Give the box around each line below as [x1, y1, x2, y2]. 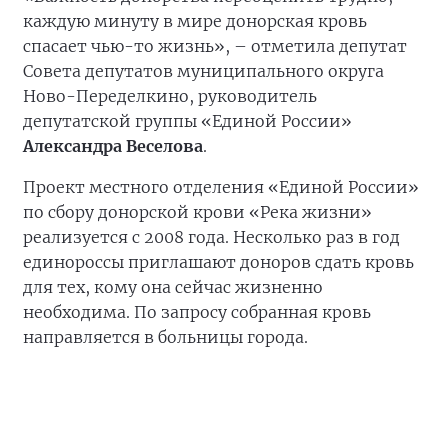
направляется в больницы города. [23, 327, 308, 347]
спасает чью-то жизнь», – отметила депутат [23, 36, 407, 56]
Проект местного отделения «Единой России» [23, 177, 419, 197]
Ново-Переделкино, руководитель [23, 86, 317, 106]
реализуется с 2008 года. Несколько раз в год [23, 227, 400, 247]
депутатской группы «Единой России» [23, 111, 352, 131]
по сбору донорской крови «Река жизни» [23, 202, 372, 222]
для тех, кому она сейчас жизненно [23, 277, 323, 297]
